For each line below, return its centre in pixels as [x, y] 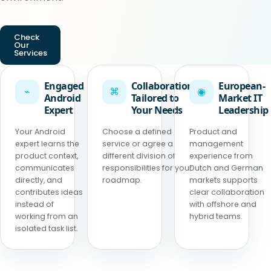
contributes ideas [49, 192]
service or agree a [138, 144]
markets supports [224, 180]
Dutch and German [227, 168]
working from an [47, 217]
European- [242, 86]
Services [30, 53]
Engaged [64, 86]
